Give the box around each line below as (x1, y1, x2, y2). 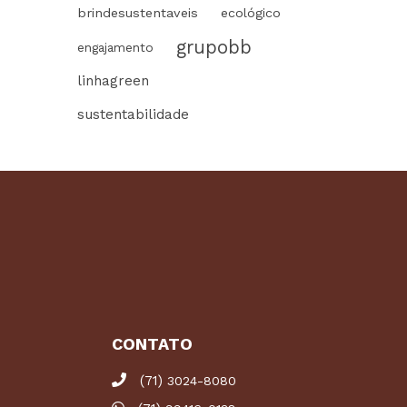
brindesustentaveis (77, 5, 198, 21)
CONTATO (112, 334, 194, 353)
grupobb (176, 36, 252, 58)
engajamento (77, 40, 154, 55)
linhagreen (77, 73, 149, 89)
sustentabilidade (77, 106, 189, 123)
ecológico (221, 5, 281, 21)
